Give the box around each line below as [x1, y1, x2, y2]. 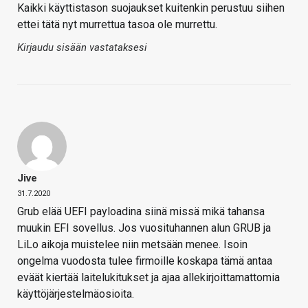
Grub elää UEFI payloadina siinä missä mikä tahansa [17, 205, 265, 219]
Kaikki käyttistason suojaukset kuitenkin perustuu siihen [17, 1, 285, 15]
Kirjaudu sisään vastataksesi [17, 41, 147, 54]
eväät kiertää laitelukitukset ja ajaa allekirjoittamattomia [17, 271, 280, 285]
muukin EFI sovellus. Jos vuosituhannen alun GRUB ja [17, 221, 271, 235]
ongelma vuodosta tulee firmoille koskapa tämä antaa [17, 254, 272, 268]
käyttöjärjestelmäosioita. [17, 287, 134, 301]
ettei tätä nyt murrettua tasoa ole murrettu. [17, 18, 217, 32]
